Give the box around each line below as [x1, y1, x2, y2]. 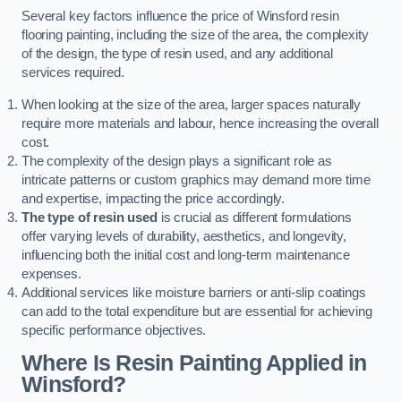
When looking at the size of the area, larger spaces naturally [21, 97, 362, 112]
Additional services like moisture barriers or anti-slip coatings [21, 285, 366, 300]
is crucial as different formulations [157, 209, 352, 225]
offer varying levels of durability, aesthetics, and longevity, [21, 228, 346, 243]
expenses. [21, 266, 81, 281]
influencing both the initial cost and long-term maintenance [21, 247, 350, 262]
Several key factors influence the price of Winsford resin [21, 9, 339, 24]
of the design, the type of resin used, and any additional [21, 47, 333, 62]
